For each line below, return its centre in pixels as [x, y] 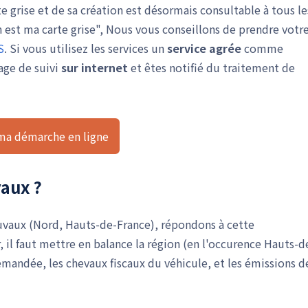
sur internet [95, 67]
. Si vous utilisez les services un [86, 48]
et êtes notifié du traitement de [211, 67]
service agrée [204, 48]
